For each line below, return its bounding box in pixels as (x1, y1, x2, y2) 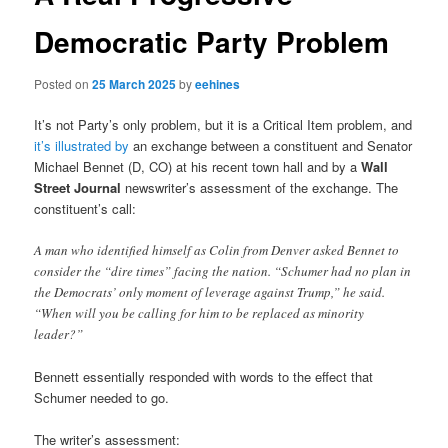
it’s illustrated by (34, 135, 130, 155)
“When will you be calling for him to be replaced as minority (34, 303, 365, 322)
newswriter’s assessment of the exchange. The (121, 177, 399, 197)
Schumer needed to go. (34, 387, 170, 407)
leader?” (34, 324, 84, 343)
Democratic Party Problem (34, 21, 390, 63)
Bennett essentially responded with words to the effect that (34, 366, 374, 386)
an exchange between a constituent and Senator (129, 135, 413, 155)
